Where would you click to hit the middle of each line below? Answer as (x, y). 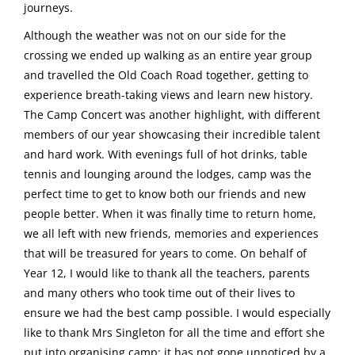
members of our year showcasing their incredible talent (172, 134)
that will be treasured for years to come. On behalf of (165, 253)
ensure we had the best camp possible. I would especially (177, 312)
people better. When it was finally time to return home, (170, 213)
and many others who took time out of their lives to (159, 292)
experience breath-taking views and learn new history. (168, 94)
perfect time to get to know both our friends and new (165, 193)
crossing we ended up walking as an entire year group (168, 55)
